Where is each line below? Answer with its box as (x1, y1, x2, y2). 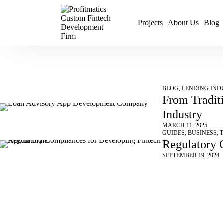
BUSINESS (188, 129, 217, 136)
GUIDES (162, 129, 185, 136)
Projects (138, 18, 163, 27)
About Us (168, 18, 199, 27)
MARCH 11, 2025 (162, 122, 208, 129)
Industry (162, 108, 203, 121)
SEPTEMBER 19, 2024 (162, 152, 220, 159)
